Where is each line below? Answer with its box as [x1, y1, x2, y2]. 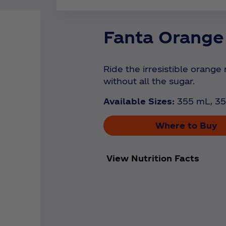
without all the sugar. [103, 76, 195, 86]
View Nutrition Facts [106, 153, 200, 163]
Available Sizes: [103, 96, 175, 106]
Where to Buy [155, 121, 217, 131]
